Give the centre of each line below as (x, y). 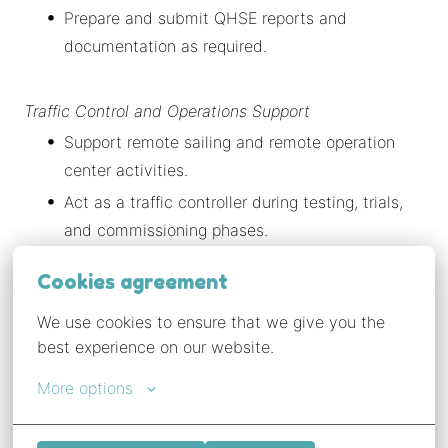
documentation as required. (165, 45)
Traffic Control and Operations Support (167, 110)
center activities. (126, 169)
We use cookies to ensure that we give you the (211, 322)
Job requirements (110, 400)
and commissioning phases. (166, 229)
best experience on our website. (156, 347)
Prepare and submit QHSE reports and (205, 17)
